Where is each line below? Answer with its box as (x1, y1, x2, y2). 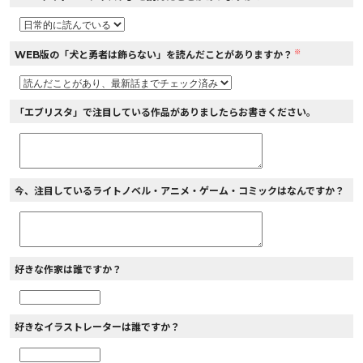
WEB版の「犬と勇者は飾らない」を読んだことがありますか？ (15, 49, 293, 62)
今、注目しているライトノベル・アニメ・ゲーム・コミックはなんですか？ (15, 185, 344, 198)
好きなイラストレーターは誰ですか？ (15, 321, 180, 334)
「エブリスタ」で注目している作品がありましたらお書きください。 (15, 106, 316, 119)
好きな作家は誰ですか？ (15, 263, 122, 276)
